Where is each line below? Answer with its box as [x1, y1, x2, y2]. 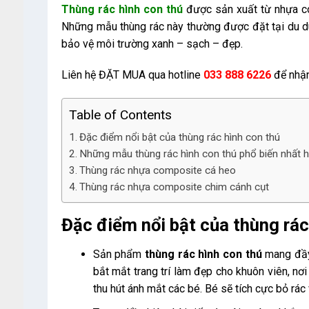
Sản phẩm [92, 247, 146, 261]
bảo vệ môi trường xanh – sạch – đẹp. [61, 37, 243, 50]
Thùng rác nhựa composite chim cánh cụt [79, 181, 270, 194]
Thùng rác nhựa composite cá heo [79, 164, 237, 177]
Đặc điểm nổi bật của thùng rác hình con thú [79, 131, 281, 144]
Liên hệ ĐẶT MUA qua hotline [61, 68, 203, 82]
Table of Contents [68, 107, 172, 123]
